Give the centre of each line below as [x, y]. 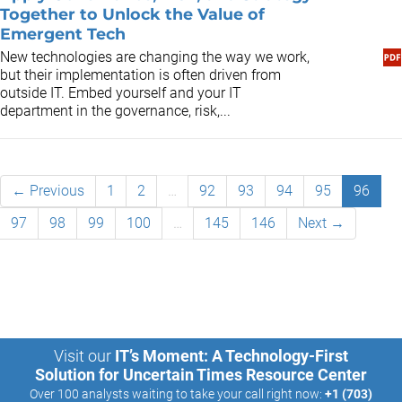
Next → [321, 223]
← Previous [48, 191]
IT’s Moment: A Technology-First [232, 356]
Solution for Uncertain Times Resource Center [201, 375]
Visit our [83, 356]
